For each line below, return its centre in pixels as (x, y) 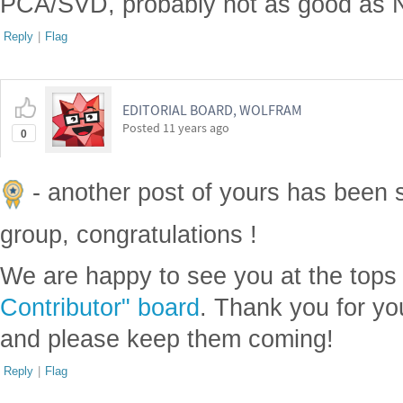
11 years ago (196, 128)
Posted (143, 128)
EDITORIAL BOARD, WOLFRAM (212, 110)
